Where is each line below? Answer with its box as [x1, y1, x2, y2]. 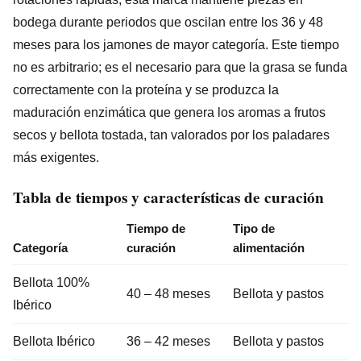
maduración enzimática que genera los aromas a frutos [13, 105, 326, 119]
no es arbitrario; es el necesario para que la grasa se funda [13, 60, 347, 74]
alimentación [233, 240, 305, 255]
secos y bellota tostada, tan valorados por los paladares [13, 127, 330, 142]
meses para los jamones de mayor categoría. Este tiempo [13, 37, 339, 52]
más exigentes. [13, 150, 99, 164]
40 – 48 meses [127, 286, 210, 301]
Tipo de [233, 221, 275, 235]
